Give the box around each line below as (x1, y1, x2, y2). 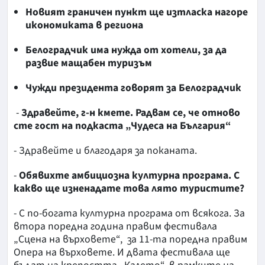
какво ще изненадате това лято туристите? (14, 181, 244, 196)
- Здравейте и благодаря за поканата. (14, 143, 197, 159)
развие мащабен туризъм (25, 56, 152, 71)
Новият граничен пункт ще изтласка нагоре (25, 5, 248, 20)
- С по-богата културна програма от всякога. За (14, 206, 245, 221)
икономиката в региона (25, 18, 143, 33)
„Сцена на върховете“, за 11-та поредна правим (14, 232, 247, 247)
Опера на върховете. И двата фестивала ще (14, 245, 230, 260)
